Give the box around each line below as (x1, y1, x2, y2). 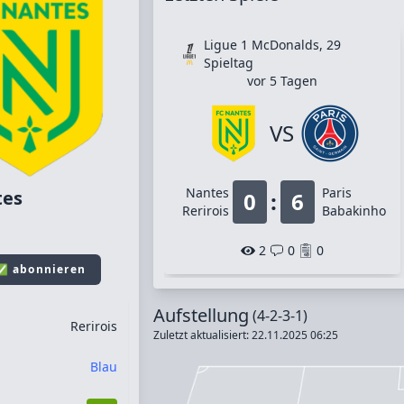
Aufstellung (152, 303, 249, 327)
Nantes (185, 184, 229, 201)
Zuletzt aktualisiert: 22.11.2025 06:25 (152, 327, 338, 343)
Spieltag (203, 54, 253, 71)
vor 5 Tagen (246, 72, 317, 89)
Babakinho (321, 202, 386, 219)
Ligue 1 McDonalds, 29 (203, 36, 341, 53)
